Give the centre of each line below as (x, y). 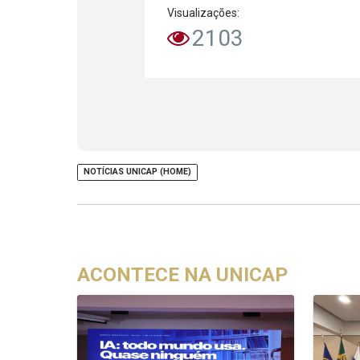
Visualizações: (204, 12)
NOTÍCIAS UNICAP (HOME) (138, 171)
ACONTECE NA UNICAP (183, 274)
